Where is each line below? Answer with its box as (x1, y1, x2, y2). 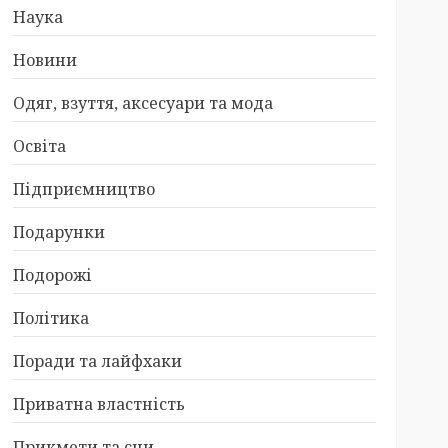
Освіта (12, 135, 66, 157)
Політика (12, 307, 89, 329)
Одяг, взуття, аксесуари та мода (12, 92, 273, 114)
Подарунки (12, 221, 105, 243)
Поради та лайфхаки (12, 350, 182, 372)
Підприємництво (12, 178, 155, 200)
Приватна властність (12, 393, 185, 415)
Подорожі (12, 264, 92, 286)
